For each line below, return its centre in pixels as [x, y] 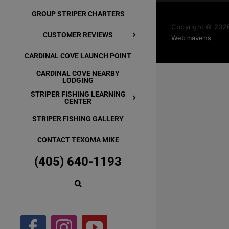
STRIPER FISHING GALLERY [78, 119]
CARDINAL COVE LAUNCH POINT [78, 56]
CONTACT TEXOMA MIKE [78, 140]
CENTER [78, 101]
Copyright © [193, 27]
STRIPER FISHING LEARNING [78, 94]
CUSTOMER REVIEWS [78, 35]
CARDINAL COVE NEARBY [78, 73]
